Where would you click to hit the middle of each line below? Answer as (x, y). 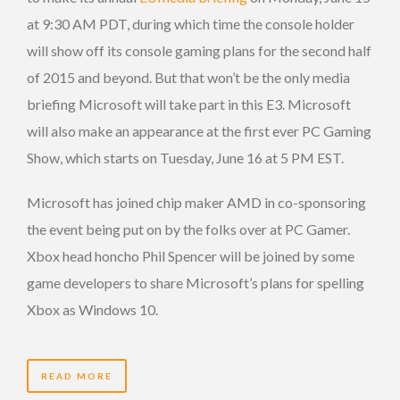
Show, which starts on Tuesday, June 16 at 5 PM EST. (185, 157)
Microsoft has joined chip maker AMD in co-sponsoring (196, 202)
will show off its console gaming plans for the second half (199, 50)
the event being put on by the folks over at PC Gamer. (188, 229)
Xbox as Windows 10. (92, 309)
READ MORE (77, 375)
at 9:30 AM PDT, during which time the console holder (191, 23)
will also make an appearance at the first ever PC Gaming (199, 130)
